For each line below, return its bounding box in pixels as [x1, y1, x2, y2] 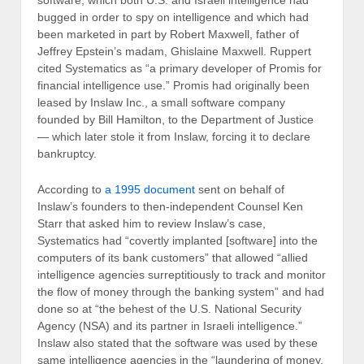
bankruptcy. [37, 147, 97, 161]
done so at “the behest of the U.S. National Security [37, 301, 301, 315]
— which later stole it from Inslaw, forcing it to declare [37, 130, 310, 144]
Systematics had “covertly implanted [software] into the [37, 233, 318, 247]
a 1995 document [105, 182, 195, 196]
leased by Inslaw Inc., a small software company [37, 96, 285, 110]
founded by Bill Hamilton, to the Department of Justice [37, 113, 314, 127]
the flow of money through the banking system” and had [37, 284, 324, 298]
